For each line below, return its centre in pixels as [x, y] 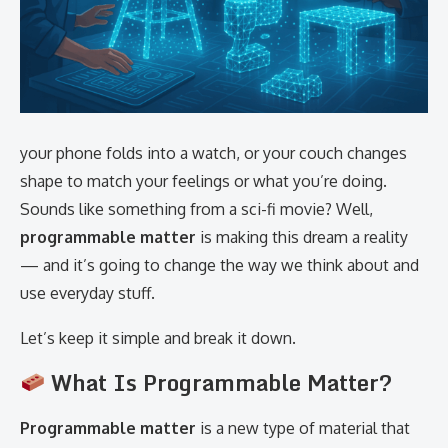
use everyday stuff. [87, 293]
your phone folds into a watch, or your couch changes [213, 153]
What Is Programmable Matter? [219, 382]
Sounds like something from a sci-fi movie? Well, [196, 209]
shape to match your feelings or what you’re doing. [203, 181]
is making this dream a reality [302, 237]
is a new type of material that [303, 428]
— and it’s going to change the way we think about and [219, 265]
